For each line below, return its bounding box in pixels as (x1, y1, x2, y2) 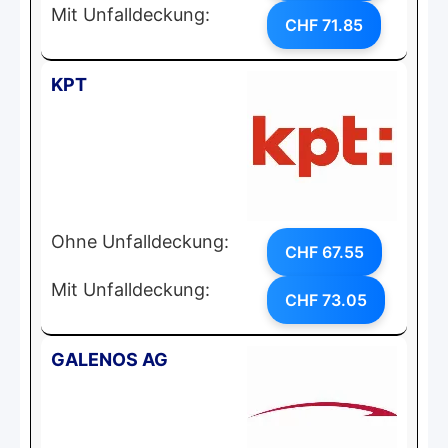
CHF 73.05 (285, 289, 367, 310)
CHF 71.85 (285, 14, 363, 35)
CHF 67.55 (285, 241, 364, 262)
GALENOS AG (51, 348, 168, 370)
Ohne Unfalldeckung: (51, 230, 229, 252)
